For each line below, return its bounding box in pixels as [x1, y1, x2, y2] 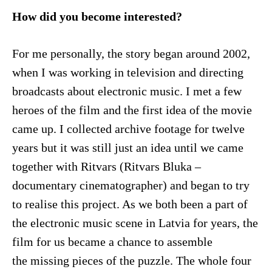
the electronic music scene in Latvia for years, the [12, 216, 258, 229]
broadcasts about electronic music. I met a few [12, 84, 242, 98]
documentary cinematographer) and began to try [12, 178, 250, 192]
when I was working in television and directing [12, 66, 243, 79]
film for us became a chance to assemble [12, 235, 212, 248]
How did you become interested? [12, 10, 182, 23]
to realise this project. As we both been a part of [12, 197, 248, 211]
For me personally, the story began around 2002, [12, 47, 250, 60]
